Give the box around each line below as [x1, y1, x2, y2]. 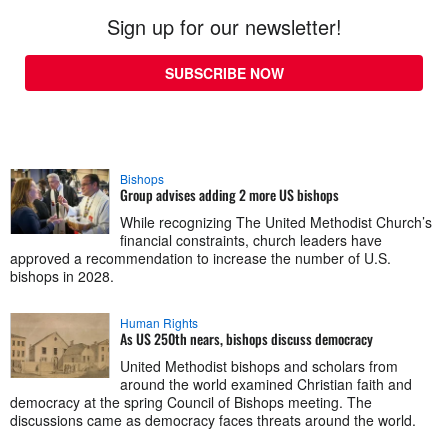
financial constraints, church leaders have [120, 229, 382, 250]
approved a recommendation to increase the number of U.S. [10, 247, 391, 268]
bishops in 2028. [10, 265, 114, 286]
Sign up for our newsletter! [106, 11, 342, 41]
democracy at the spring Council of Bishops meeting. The [10, 391, 372, 412]
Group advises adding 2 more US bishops [120, 183, 339, 205]
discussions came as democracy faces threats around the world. [10, 409, 416, 430]
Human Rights [120, 313, 198, 331]
